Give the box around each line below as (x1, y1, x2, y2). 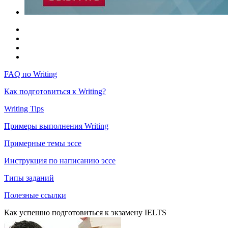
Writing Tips (4, 104, 44, 113)
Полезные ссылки (4, 191, 66, 199)
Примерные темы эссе (4, 139, 81, 148)
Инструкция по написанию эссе (4, 156, 116, 165)
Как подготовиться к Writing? (4, 87, 106, 96)
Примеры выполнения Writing (4, 122, 108, 130)
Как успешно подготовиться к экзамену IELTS (4, 208, 166, 217)
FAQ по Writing (4, 70, 57, 78)
